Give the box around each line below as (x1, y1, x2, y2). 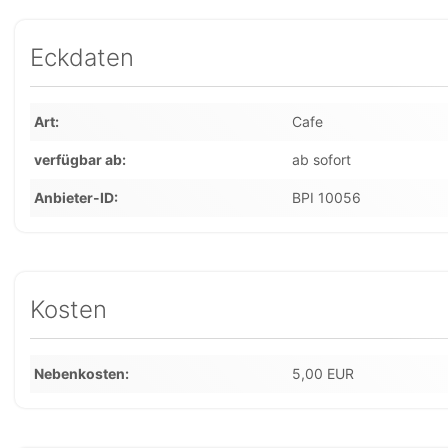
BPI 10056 (291, 189, 361, 206)
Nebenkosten (34, 365, 125, 382)
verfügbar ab (34, 151, 122, 168)
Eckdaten (30, 43, 134, 72)
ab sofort (291, 151, 351, 168)
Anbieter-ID (34, 189, 114, 206)
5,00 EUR (291, 365, 354, 382)
